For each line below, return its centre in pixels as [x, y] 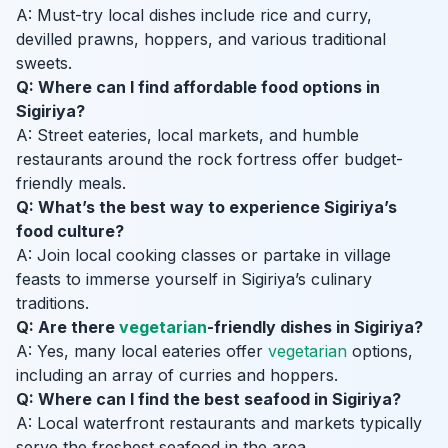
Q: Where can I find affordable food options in [198, 87]
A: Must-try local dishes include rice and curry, [194, 15]
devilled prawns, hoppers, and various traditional [201, 39]
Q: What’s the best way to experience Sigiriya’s [206, 207]
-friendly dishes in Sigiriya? [315, 327]
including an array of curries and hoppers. [177, 375]
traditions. [52, 303]
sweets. [44, 63]
